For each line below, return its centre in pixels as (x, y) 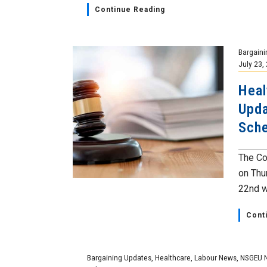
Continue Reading (130, 10)
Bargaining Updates (119, 257)
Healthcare (173, 257)
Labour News (216, 257)
